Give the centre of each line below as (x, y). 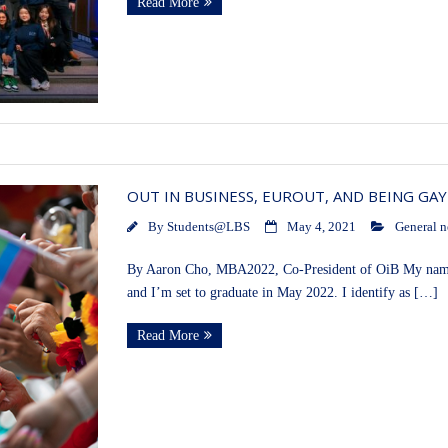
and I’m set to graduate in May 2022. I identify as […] (282, 293)
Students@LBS (208, 227)
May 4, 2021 (321, 227)
